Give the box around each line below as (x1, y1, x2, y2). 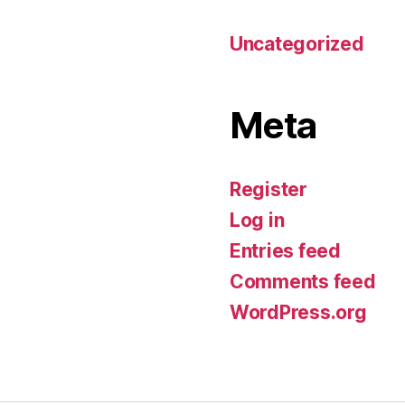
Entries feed (230, 239, 341, 262)
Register (230, 177, 307, 201)
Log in (230, 208, 285, 231)
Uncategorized (230, 32, 364, 55)
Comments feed (230, 269, 376, 293)
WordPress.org (230, 300, 367, 324)
